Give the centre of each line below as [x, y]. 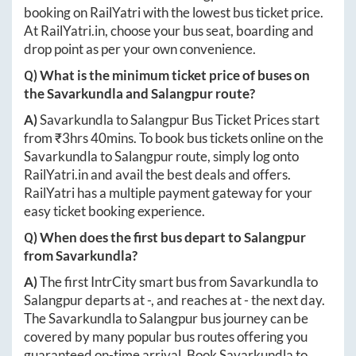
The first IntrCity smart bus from [135, 282]
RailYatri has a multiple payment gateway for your [168, 193]
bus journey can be [253, 319]
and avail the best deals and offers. [190, 175]
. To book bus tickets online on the [228, 138]
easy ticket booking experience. [114, 211]
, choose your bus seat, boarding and [209, 31]
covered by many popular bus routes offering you [166, 337]
